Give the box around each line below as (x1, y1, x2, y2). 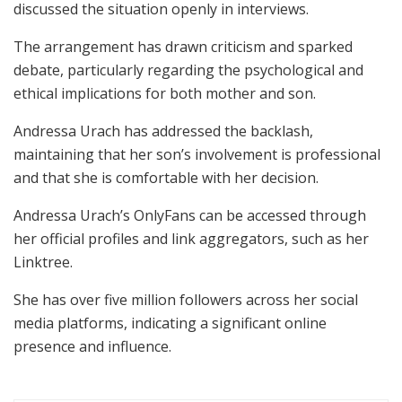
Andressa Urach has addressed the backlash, (13, 121, 313, 142)
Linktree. (13, 252, 73, 273)
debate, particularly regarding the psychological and (13, 60, 363, 81)
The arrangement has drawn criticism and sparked (13, 37, 353, 57)
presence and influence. (13, 336, 171, 357)
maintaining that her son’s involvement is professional (13, 144, 380, 165)
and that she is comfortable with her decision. (13, 168, 319, 188)
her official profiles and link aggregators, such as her (13, 229, 369, 249)
